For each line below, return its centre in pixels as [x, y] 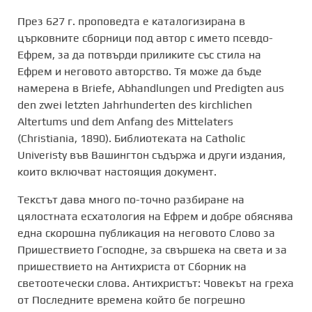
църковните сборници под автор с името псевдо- [145, 38]
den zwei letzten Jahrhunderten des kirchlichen [135, 104]
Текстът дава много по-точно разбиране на [131, 199]
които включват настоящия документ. [117, 171]
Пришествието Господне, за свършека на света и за [152, 249]
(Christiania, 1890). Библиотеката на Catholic [131, 138]
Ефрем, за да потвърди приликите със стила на [139, 54]
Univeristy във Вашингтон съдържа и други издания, [151, 155]
